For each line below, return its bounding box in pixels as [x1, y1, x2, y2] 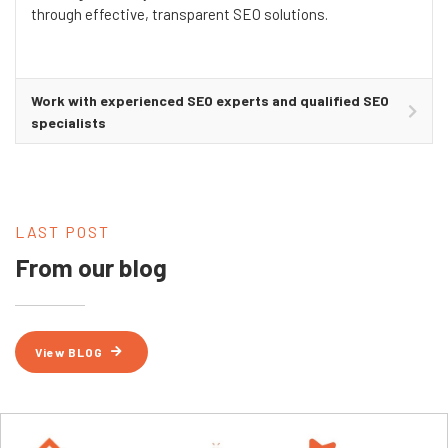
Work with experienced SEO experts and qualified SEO [31, 91, 389, 109]
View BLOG [35, 344, 103, 359]
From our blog [15, 251, 167, 282]
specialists [31, 113, 106, 131]
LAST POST [15, 221, 110, 241]
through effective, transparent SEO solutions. [31, 4, 328, 23]
